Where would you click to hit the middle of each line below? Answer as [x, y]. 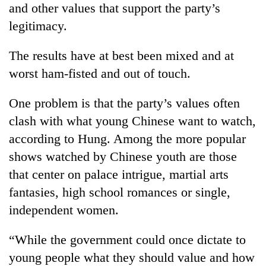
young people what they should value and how [132, 257]
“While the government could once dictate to [127, 239]
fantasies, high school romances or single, [120, 192]
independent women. [64, 210]
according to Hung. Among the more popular [127, 138]
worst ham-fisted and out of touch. [100, 73]
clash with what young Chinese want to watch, [132, 121]
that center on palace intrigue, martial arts [119, 174]
